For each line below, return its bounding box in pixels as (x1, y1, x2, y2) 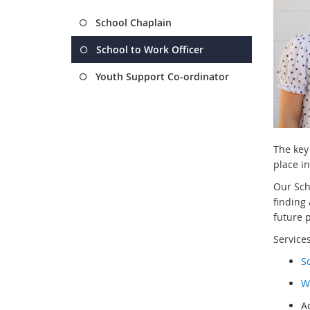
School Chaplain (95, 16, 172, 29)
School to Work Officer (96, 43, 203, 56)
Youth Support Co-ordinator (95, 70, 229, 83)
